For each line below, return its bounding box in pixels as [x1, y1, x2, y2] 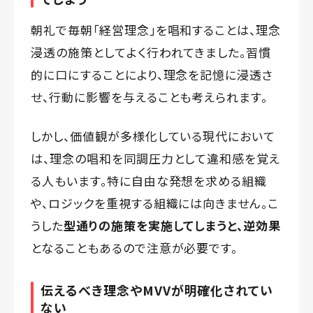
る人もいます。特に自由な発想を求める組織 [31, 171, 268, 189]
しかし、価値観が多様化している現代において [31, 126, 276, 145]
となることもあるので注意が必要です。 [31, 238, 238, 256]
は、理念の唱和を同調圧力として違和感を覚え [31, 149, 281, 167]
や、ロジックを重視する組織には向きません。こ [31, 194, 279, 212]
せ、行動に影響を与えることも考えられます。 [31, 87, 268, 105]
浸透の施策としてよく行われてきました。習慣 [31, 43, 272, 61]
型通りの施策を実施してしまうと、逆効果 [63, 216, 282, 234]
